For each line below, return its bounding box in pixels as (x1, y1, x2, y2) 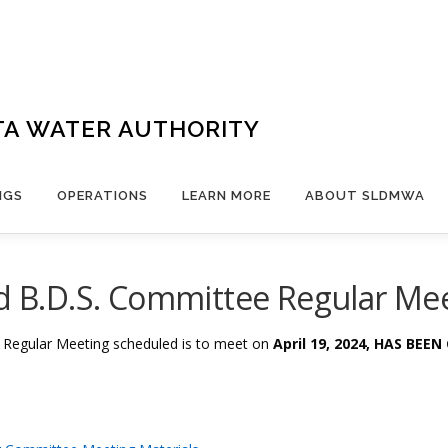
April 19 (273, 334, 326, 353)
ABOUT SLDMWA (305, 188, 425, 203)
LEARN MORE (182, 188, 271, 203)
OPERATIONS (57, 188, 148, 203)
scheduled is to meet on (113, 334, 273, 353)
